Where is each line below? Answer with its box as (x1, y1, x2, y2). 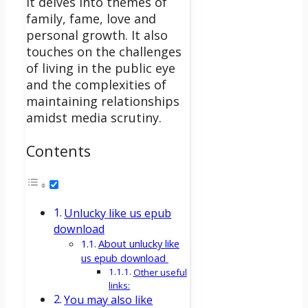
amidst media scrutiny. (26, 109, 162, 126)
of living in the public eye (26, 60, 175, 77)
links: (109, 279, 130, 292)
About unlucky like (98, 236, 179, 251)
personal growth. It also (26, 27, 168, 44)
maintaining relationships (26, 93, 179, 110)
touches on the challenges (26, 43, 181, 60)
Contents (26, 140, 91, 161)
